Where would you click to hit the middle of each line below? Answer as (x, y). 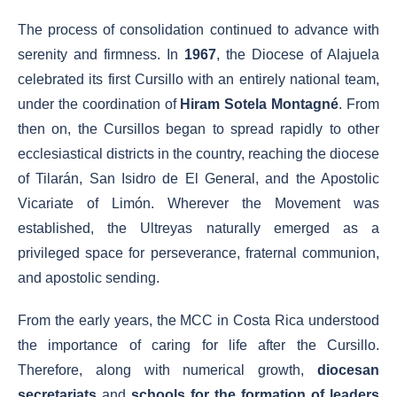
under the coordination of (99, 104)
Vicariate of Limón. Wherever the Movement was (198, 203)
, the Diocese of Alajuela (298, 54)
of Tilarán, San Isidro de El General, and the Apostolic (198, 179)
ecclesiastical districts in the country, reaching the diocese (198, 154)
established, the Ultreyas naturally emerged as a (198, 228)
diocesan (348, 370)
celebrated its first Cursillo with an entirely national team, (198, 79)
